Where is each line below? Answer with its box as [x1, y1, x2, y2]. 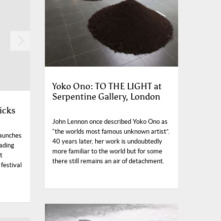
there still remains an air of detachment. [52, 157, 164, 165]
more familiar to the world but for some [52, 147, 162, 155]
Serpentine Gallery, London [52, 91, 160, 103]
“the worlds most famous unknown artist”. [52, 128, 170, 136]
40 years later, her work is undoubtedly [52, 138, 162, 146]
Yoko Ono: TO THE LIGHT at [52, 81, 162, 92]
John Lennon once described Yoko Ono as [52, 118, 168, 126]
